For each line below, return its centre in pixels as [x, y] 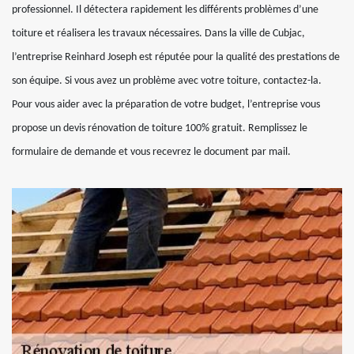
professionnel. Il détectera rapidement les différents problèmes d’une [165, 10]
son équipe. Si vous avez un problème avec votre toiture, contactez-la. [167, 81]
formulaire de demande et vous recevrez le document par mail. [151, 152]
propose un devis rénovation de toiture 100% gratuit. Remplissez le [160, 128]
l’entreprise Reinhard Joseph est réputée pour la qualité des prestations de [176, 57]
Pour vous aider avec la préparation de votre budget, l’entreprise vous [166, 105]
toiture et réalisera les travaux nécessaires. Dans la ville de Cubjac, [158, 34]
